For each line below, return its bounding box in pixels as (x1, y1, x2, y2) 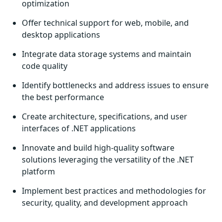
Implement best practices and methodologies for (22, 185, 206, 196)
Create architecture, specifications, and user (22, 111, 187, 122)
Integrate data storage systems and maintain (22, 49, 191, 59)
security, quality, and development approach (22, 197, 188, 208)
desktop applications (22, 29, 100, 40)
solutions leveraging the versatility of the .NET (22, 154, 194, 165)
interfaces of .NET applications (22, 123, 136, 134)
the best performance (22, 92, 104, 103)
